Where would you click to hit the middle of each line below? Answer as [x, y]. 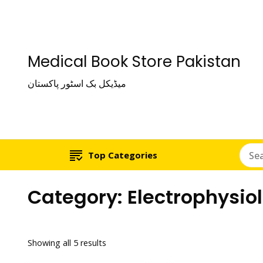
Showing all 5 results [67, 243]
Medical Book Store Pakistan [134, 62]
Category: [77, 197]
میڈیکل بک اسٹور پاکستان [77, 83]
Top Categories [123, 155]
